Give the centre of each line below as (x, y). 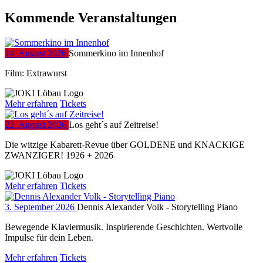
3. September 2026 (41, 207)
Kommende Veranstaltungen (91, 17)
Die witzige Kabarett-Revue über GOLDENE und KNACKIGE (125, 144)
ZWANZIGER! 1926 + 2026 (59, 155)
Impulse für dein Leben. (49, 237)
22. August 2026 (37, 124)
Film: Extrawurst (36, 73)
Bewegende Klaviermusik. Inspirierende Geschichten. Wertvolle (124, 227)
